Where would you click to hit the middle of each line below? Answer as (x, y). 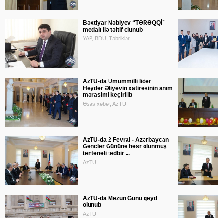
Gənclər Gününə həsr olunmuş (125, 146)
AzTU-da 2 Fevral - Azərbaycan (126, 140)
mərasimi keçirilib (108, 95)
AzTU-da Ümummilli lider (117, 81)
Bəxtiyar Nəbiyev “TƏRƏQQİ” (124, 23)
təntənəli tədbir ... (106, 153)
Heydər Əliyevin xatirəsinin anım (128, 88)
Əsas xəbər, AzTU (104, 104)
